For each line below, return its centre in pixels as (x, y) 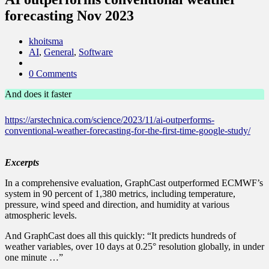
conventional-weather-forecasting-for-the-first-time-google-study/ (128, 130)
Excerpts (22, 162)
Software (96, 52)
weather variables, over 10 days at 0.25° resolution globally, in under (134, 246)
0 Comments (53, 73)
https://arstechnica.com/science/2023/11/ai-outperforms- (110, 119)
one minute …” (34, 257)
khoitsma (46, 41)
